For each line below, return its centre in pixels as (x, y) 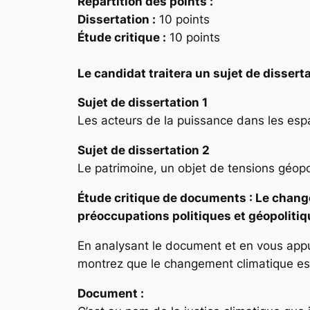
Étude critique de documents (162, 198)
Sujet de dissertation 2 (144, 151)
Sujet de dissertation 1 (143, 103)
